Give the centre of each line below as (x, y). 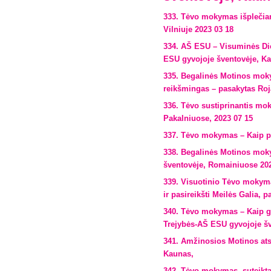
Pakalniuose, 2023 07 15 (208, 118)
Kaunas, (178, 254)
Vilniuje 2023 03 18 (198, 29)
